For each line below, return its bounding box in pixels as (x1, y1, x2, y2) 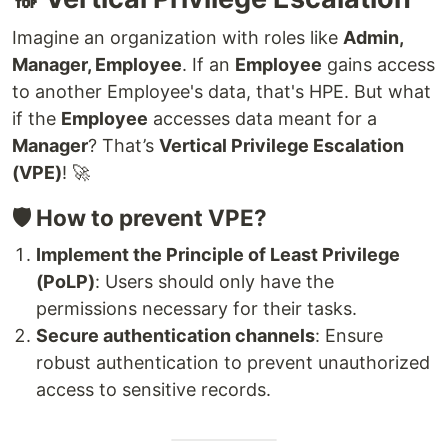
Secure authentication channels (36, 324, 315, 346)
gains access (322, 53, 435, 75)
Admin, (343, 26, 403, 48)
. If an (182, 53, 235, 75)
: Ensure (315, 324, 383, 346)
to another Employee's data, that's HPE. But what (12, 80, 431, 102)
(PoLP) (36, 270, 95, 292)
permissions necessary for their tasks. (36, 297, 357, 319)
